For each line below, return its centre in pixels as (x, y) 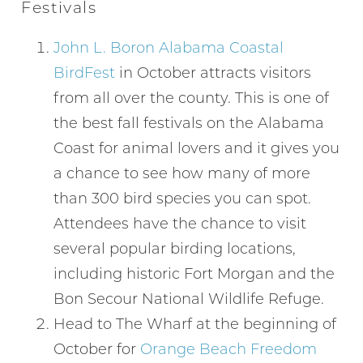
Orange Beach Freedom (229, 348)
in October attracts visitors (214, 72)
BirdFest (85, 72)
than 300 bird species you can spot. (183, 197)
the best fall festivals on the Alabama (189, 122)
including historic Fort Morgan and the (194, 273)
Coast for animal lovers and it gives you (197, 147)
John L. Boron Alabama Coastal (169, 47)
